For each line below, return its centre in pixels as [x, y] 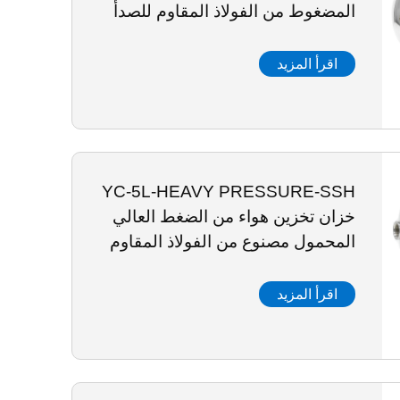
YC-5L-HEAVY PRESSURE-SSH [228, 192]
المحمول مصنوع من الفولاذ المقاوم [232, 242]
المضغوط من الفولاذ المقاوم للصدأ [234, 11]
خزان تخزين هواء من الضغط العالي [233, 217]
